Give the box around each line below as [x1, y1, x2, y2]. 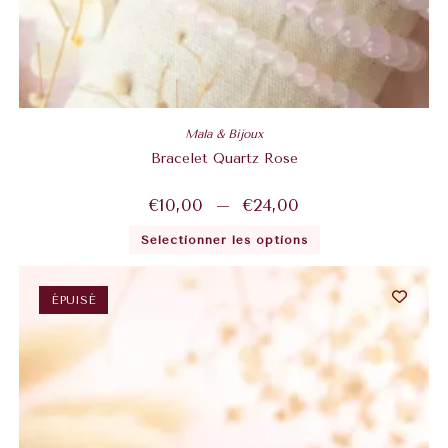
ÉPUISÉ [50, 293, 96, 308]
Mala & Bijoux [185, 126, 263, 141]
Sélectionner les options [140, 232, 308, 247]
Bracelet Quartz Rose [150, 149, 298, 167]
